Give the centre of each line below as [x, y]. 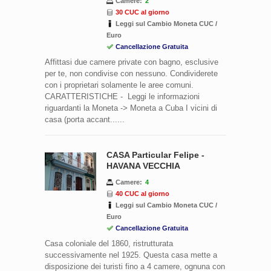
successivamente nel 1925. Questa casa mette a [131, 255]
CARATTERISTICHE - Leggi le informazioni [122, 96]
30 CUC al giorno [142, 12]
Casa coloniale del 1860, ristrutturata [109, 243]
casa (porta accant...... [85, 119]
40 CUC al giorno [142, 193]
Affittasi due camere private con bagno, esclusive [132, 62]
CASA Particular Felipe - [155, 155]
